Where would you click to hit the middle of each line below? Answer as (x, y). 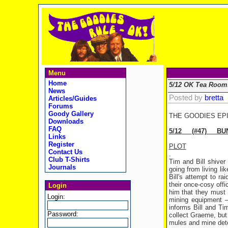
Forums (59, 106)
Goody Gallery (70, 114)
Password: (63, 214)
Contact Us (64, 152)
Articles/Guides (71, 98)
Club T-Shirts (68, 160)
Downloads (65, 121)
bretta (214, 98)
